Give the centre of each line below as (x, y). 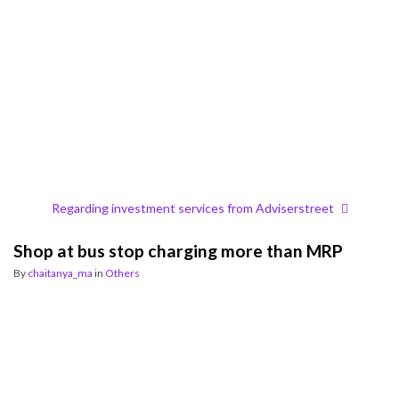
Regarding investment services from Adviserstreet (192, 208)
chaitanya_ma (60, 273)
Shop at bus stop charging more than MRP (178, 251)
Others (122, 273)
